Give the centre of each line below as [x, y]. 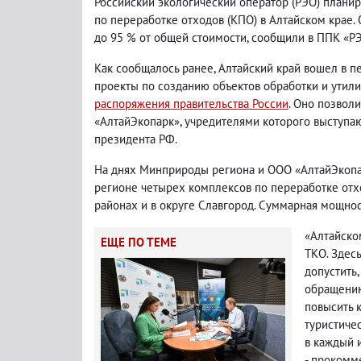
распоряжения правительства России [191, 103]
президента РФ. [136, 139]
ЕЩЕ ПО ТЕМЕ [139, 242]
